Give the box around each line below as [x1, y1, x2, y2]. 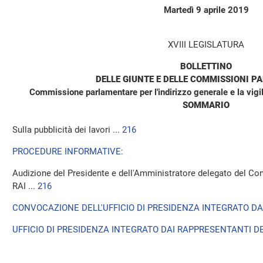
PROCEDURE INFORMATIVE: [12, 146, 123, 157]
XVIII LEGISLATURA [168, 39, 244, 50]
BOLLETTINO [180, 61, 232, 72]
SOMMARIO [183, 100, 230, 110]
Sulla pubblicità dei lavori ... [12, 124, 122, 135]
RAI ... [12, 181, 38, 191]
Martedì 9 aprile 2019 [163, 5, 249, 15]
